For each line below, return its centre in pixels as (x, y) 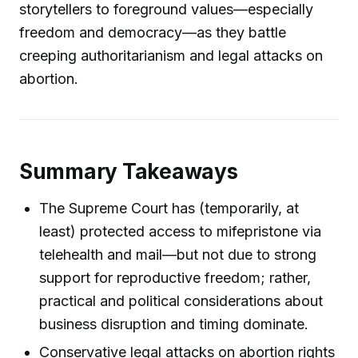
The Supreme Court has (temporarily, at (169, 208)
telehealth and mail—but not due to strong (178, 254)
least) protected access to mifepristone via (181, 231)
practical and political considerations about (181, 300)
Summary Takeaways (129, 172)
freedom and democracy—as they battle (153, 32)
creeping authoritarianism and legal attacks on (171, 55)
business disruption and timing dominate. (174, 324)
